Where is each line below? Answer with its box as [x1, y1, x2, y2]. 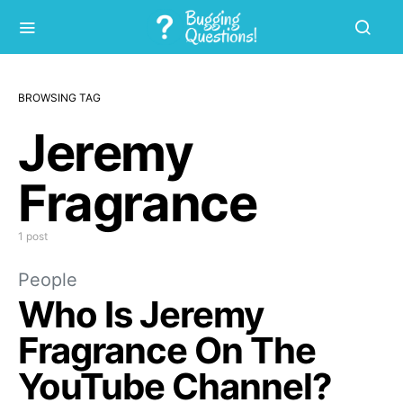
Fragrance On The [18, 328, 316, 372]
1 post [18, 229, 48, 243]
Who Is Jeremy [18, 292, 264, 336]
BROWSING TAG [18, 91, 101, 104]
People [18, 269, 77, 291]
